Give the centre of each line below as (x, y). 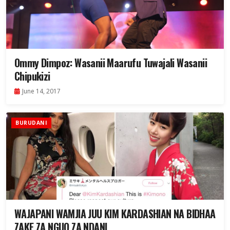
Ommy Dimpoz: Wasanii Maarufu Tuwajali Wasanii (61, 63)
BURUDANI (31, 123)
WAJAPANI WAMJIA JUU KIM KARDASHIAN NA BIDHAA (115, 214)
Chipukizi (32, 76)
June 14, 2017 (41, 91)
